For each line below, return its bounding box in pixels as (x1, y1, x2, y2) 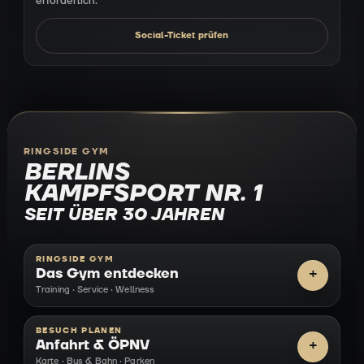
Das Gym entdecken (36, 263, 179, 283)
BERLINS (24, 156, 129, 188)
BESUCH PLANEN (36, 324, 123, 336)
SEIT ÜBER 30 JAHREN (24, 203, 223, 227)
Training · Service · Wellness (36, 283, 155, 296)
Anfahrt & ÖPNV (36, 335, 149, 354)
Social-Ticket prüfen (135, 28, 229, 41)
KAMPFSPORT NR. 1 (24, 177, 262, 209)
